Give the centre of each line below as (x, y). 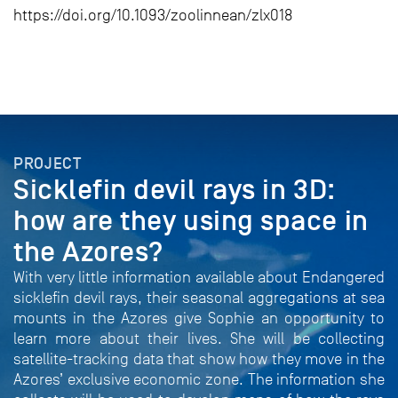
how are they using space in (191, 221)
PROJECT (48, 164)
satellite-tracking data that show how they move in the (199, 359)
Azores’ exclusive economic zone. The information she (199, 380)
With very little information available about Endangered (199, 278)
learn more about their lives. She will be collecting (199, 339)
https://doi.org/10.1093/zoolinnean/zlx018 (153, 16)
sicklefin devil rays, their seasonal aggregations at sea (199, 298)
